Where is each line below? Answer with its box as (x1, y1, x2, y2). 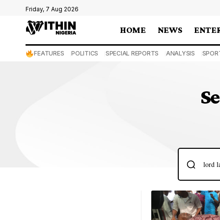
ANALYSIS (165, 50, 195, 57)
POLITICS (71, 50, 99, 57)
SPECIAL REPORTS (105, 50, 159, 57)
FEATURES (34, 50, 64, 57)
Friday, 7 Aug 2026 (26, 5, 79, 13)
